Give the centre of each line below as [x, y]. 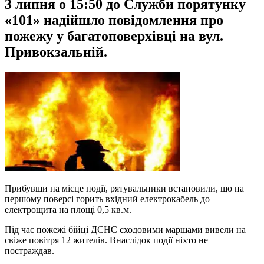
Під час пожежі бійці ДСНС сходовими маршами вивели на [125, 229]
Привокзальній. [56, 52]
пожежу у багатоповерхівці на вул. [114, 36]
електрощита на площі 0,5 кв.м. [68, 209]
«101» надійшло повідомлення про [114, 20]
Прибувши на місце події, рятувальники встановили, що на [124, 188]
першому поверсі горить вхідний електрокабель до [107, 199]
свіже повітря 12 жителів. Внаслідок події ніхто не [106, 240]
